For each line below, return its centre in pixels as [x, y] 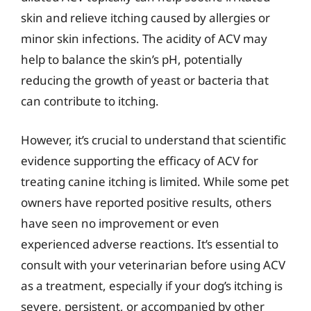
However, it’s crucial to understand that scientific [153, 140]
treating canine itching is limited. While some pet [155, 181]
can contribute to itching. [90, 101]
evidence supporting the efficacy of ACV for [140, 160]
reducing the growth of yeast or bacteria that [145, 80]
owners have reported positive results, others [146, 202]
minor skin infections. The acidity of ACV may [144, 39]
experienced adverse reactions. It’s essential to [150, 244]
